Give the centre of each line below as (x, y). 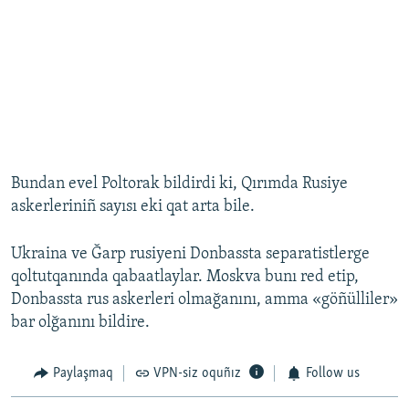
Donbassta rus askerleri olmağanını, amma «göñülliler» (204, 300)
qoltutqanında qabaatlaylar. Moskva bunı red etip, (185, 278)
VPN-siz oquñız (197, 374)
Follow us (332, 374)
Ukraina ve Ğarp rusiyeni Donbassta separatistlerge (190, 255)
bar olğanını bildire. (80, 323)
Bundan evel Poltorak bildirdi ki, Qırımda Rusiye (179, 184)
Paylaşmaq (83, 374)
